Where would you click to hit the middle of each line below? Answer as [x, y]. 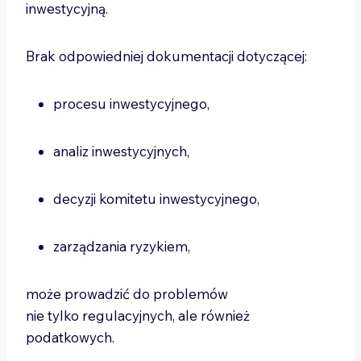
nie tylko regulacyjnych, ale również [138, 315]
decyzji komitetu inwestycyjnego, [158, 199]
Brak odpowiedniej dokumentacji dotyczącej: [168, 56]
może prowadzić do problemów [127, 294]
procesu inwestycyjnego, [133, 104]
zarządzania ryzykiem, [123, 246]
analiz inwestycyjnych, [123, 151]
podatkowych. [72, 337]
